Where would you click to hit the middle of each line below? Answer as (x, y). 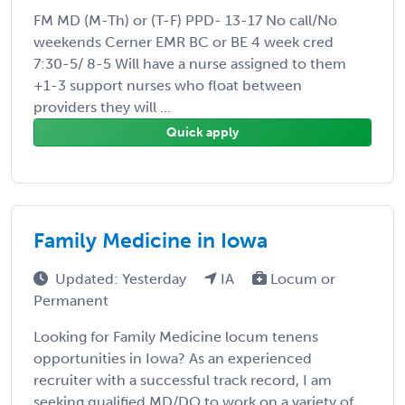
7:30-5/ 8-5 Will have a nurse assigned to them (190, 63)
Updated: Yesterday (122, 278)
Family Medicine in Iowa (151, 240)
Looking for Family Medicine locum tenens (176, 336)
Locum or (301, 278)
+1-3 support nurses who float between (168, 85)
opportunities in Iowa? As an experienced (173, 358)
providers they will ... (102, 107)
